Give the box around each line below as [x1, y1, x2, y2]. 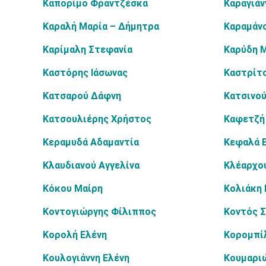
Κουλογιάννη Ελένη [43, 252, 129, 264]
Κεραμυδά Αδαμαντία [43, 137, 139, 148]
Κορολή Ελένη [43, 229, 107, 240]
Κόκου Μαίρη [43, 183, 103, 194]
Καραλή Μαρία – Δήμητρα [43, 21, 159, 32]
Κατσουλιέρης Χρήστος [43, 113, 151, 125]
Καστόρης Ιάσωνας [43, 67, 128, 78]
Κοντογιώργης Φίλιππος [43, 206, 156, 217]
